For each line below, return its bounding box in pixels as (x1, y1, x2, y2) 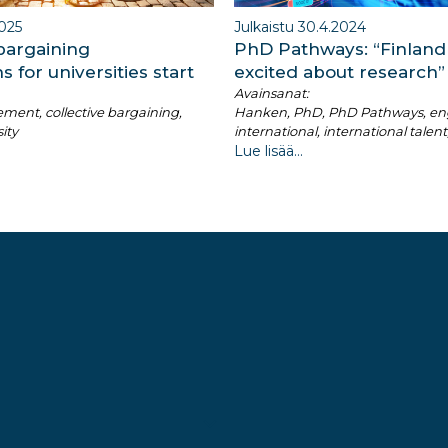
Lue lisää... (234, 142, 303, 161)
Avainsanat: (234, 85, 309, 102)
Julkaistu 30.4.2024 (234, 18, 366, 37)
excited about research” (234, 62, 445, 83)
